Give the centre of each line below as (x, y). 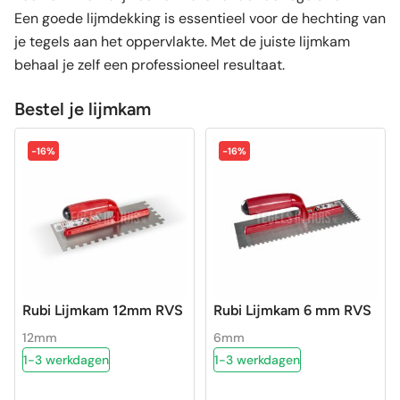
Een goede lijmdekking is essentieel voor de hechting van (200, 18)
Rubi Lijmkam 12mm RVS (103, 310)
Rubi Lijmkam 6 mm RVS (292, 310)
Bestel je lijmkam (83, 108)
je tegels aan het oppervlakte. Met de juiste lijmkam (182, 41)
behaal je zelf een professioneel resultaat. (150, 64)
